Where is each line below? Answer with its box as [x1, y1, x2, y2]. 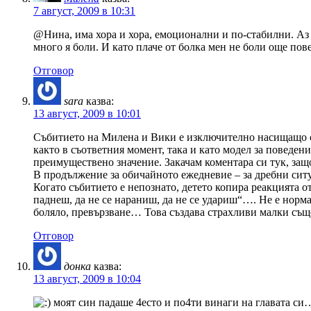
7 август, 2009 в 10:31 [33, 4, 135, 17]
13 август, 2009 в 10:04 [33, 272, 141, 285]
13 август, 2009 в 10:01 [33, 107, 141, 119]
